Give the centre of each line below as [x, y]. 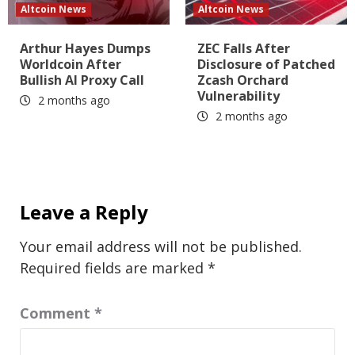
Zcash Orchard [243, 80]
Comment [57, 313]
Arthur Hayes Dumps [85, 49]
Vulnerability [239, 96]
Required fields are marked [114, 268]
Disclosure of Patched [266, 65]
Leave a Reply [84, 212]
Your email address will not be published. [161, 247]
